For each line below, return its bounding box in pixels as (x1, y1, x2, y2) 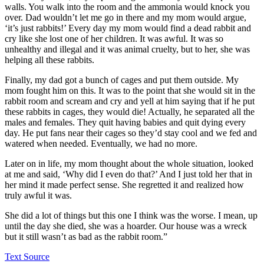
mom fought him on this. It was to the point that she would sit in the (5, 85, 255, 95)
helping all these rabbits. (5, 54, 94, 65)
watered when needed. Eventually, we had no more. (5, 138, 197, 148)
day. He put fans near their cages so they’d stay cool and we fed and (5, 127, 257, 138)
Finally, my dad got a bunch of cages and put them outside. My (5, 74, 239, 85)
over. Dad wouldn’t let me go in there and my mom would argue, (5, 12, 246, 22)
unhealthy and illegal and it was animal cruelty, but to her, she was (5, 44, 250, 54)
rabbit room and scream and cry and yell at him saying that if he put (5, 95, 255, 106)
